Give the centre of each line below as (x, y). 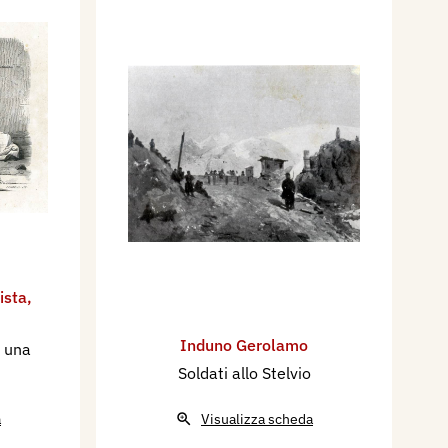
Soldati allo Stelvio (244, 373)
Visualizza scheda (257, 419)
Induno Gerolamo (244, 345)
